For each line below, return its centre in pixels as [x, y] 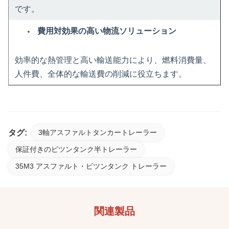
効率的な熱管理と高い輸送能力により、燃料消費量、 [113, 60]
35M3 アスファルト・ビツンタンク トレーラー [91, 166]
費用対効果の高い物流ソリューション [107, 31]
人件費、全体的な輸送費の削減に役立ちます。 [101, 74]
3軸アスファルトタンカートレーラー [98, 132]
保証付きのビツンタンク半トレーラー [76, 149]
